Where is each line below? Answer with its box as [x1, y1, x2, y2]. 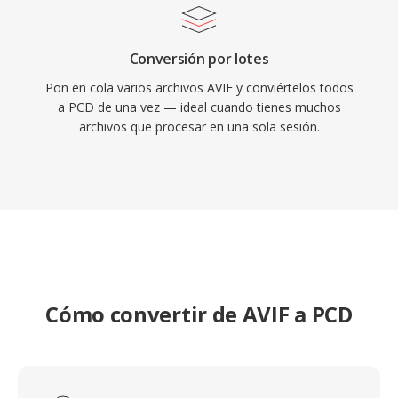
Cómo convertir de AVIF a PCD [45, 299, 353, 329]
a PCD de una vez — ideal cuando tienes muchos [57, 99, 341, 115]
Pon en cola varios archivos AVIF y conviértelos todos [44, 79, 354, 96]
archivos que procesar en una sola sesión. [78, 118, 320, 135]
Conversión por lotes [129, 49, 269, 68]
